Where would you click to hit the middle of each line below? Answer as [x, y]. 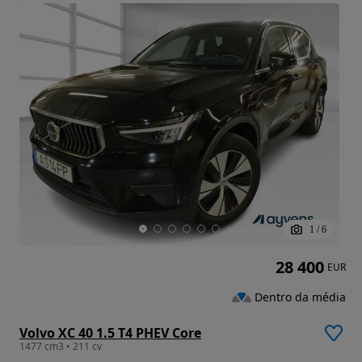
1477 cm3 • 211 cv [61, 347]
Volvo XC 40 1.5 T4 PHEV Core [110, 333]
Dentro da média [300, 297]
